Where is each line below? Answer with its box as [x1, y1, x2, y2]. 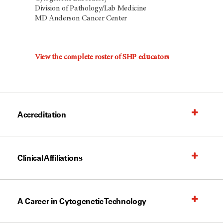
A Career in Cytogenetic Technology [17, 196, 147, 206]
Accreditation [17, 109, 66, 119]
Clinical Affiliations [17, 152, 83, 163]
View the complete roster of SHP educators [35, 53, 169, 61]
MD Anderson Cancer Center [35, 14, 127, 23]
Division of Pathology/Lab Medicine [35, 4, 147, 13]
